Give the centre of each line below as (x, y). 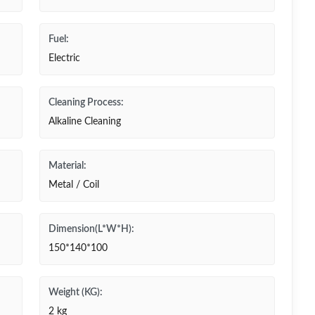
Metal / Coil (74, 185)
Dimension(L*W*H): (91, 229)
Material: (67, 166)
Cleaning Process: (86, 103)
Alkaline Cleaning (85, 122)
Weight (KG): (76, 292)
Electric (64, 58)
